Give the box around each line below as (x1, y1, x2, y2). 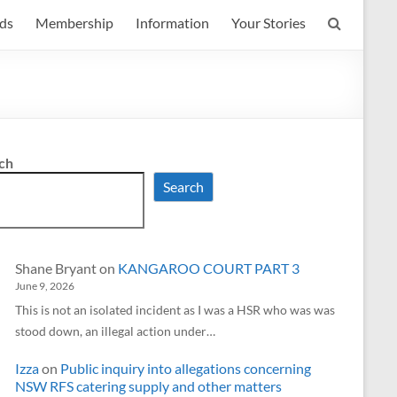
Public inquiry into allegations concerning (60, 359, 311, 377)
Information (136, 14, 209, 32)
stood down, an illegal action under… (15, 323, 215, 339)
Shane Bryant (15, 260, 97, 277)
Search (163, 178, 204, 196)
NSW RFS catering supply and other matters (15, 377, 282, 394)
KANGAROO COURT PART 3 (118, 260, 300, 277)
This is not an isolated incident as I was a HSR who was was (15, 302, 335, 318)
